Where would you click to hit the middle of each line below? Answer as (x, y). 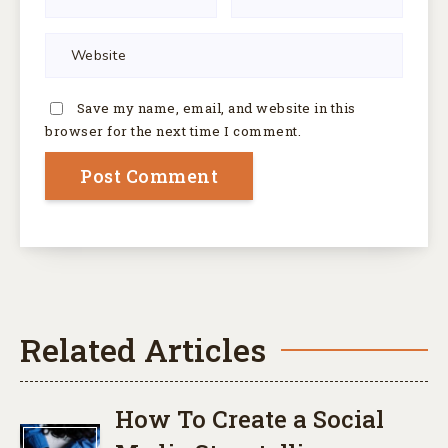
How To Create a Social (249, 418)
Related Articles (143, 349)
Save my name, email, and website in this (216, 107)
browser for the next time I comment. (173, 130)
